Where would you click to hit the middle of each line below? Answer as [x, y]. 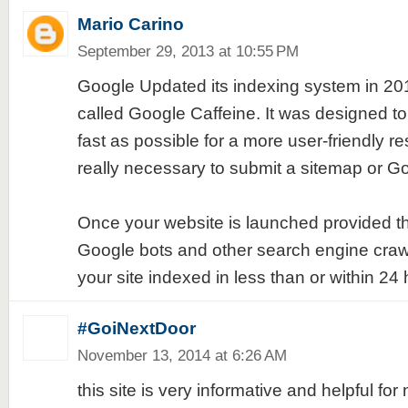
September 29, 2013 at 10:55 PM [188, 51]
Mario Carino [130, 24]
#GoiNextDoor [136, 328]
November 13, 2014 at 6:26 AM [182, 355]
